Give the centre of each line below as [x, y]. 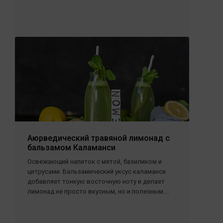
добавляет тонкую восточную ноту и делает [96, 181]
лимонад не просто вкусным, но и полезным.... [98, 191]
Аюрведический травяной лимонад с [99, 138]
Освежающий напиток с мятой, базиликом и [95, 162]
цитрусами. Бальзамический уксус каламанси [97, 171]
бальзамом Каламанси [71, 148]
